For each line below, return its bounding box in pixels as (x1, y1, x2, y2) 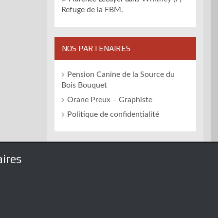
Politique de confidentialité (67, 110, 159, 118)
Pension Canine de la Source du (67, 71, 175, 78)
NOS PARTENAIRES (62, 44, 130, 53)
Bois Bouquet (61, 81, 107, 89)
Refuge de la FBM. (61, 6, 123, 14)
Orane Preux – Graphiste (67, 96, 152, 104)
